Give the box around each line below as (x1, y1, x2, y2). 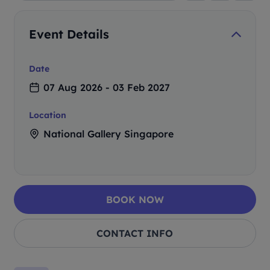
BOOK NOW (105, 193, 164, 206)
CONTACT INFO (96, 227, 174, 239)
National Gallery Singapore (43, 128, 174, 140)
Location (29, 110, 67, 121)
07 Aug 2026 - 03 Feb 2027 (43, 81, 171, 93)
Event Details (29, 27, 110, 42)
